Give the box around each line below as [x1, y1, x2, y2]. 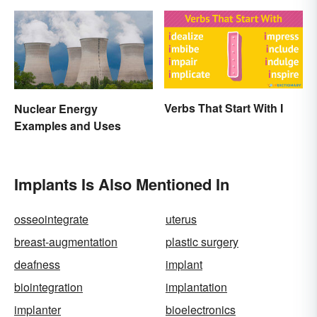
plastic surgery [166, 233, 238, 250]
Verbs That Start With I [164, 100, 283, 117]
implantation [166, 278, 227, 295]
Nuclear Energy [14, 100, 98, 117]
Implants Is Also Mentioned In [14, 172, 229, 195]
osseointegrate [14, 210, 88, 227]
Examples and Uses [14, 117, 121, 134]
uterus [166, 210, 197, 227]
